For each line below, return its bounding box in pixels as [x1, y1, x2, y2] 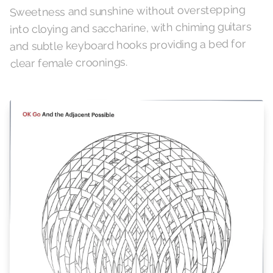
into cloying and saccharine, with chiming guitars [9, 19, 252, 36]
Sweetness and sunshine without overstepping [9, 2, 246, 19]
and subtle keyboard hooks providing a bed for [10, 37, 246, 53]
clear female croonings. [10, 55, 127, 70]
